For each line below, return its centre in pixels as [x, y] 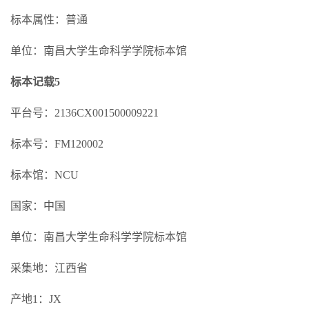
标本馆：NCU [44, 175]
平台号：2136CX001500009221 [84, 113]
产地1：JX [36, 299]
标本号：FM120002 [57, 144]
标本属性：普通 [49, 20]
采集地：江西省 [49, 268]
